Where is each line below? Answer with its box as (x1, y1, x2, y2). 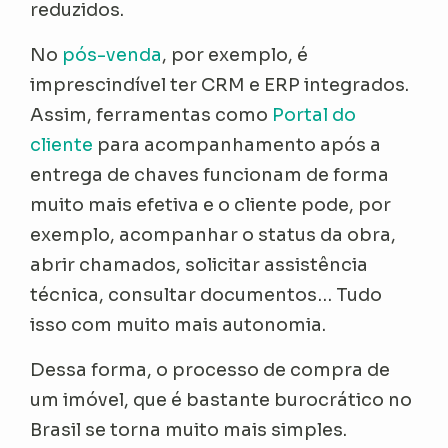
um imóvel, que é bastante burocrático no (30, 389, 413, 412)
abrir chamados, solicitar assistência (30, 254, 369, 277)
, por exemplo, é (162, 44, 309, 67)
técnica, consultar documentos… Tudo (30, 284, 383, 307)
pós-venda (62, 44, 163, 67)
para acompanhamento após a (93, 134, 382, 157)
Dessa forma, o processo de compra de (30, 359, 391, 382)
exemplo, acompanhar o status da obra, (30, 224, 397, 247)
